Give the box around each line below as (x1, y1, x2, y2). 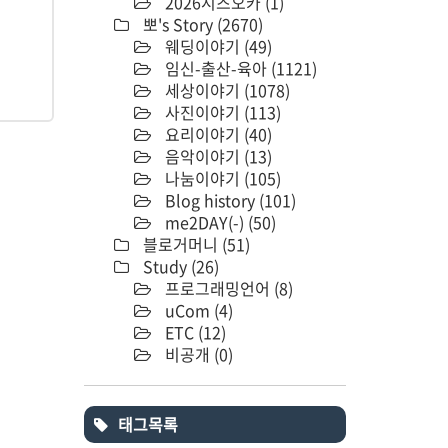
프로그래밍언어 (160, 275, 274, 300)
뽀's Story (138, 11, 217, 36)
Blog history (160, 187, 259, 212)
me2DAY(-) (160, 209, 248, 234)
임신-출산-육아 (160, 55, 271, 80)
